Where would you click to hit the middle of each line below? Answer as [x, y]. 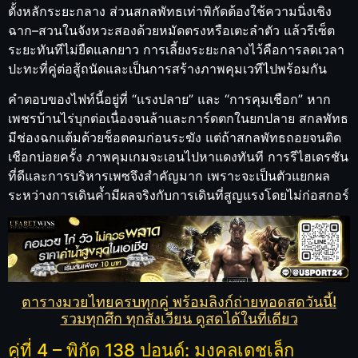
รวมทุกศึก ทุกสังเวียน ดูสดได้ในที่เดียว [179, 318]
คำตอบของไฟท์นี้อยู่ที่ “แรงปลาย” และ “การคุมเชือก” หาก [169, 99]
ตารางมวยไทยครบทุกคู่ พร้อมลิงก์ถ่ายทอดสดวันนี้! [179, 301]
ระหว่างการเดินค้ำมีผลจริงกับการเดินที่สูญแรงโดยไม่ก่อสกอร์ [179, 195]
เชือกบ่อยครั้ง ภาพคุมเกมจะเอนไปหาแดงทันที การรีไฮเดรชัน [178, 157]
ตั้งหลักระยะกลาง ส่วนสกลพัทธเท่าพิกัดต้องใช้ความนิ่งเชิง [170, 12]
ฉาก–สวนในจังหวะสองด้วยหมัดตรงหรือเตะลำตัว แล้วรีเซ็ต [171, 31]
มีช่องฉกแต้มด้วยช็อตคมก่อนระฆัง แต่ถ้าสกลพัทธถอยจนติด [175, 138]
